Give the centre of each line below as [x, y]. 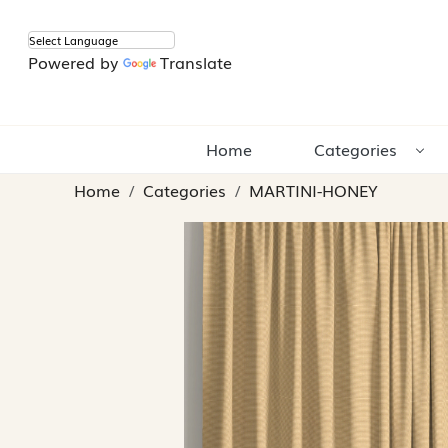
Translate [196, 62]
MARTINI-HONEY [313, 190]
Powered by [75, 62]
